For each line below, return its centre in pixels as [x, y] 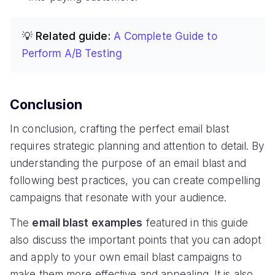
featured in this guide [195, 223]
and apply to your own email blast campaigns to [126, 257]
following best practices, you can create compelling [135, 180]
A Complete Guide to [165, 37]
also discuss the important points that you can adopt [136, 240]
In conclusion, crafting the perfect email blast [119, 129]
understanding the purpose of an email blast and [128, 163]
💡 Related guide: [66, 37]
